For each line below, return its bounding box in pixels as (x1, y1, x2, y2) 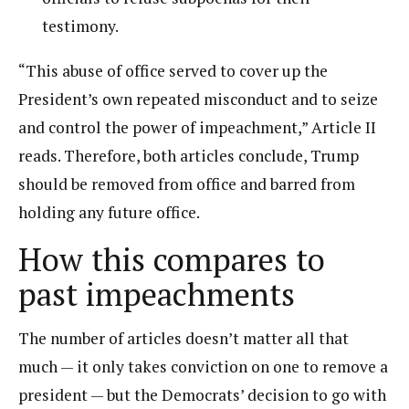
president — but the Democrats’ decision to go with (18, 384, 386, 405)
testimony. (42, 16, 120, 37)
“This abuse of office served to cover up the (18, 59, 328, 81)
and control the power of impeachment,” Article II (18, 116, 376, 138)
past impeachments (18, 273, 295, 315)
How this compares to (18, 238, 325, 280)
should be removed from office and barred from (18, 173, 355, 194)
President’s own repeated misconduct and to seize (18, 88, 378, 110)
